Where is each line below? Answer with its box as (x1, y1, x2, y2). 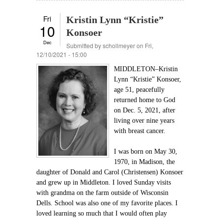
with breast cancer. (114, 127, 165, 135)
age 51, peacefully (114, 86, 165, 93)
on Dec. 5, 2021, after (114, 107, 175, 114)
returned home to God (114, 96, 175, 104)
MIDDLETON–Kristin (114, 65, 178, 73)
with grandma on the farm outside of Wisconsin (36, 189, 168, 196)
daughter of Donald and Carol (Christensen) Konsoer (36, 168, 183, 176)
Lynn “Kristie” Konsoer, (114, 76, 181, 83)
